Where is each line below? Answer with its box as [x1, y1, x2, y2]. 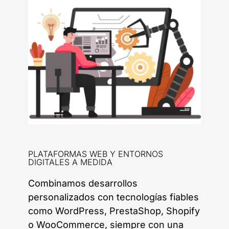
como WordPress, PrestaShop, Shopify [28, 205, 200, 217]
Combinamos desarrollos [28, 178, 138, 189]
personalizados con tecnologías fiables [28, 192, 199, 203]
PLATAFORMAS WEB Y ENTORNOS [28, 149, 163, 159]
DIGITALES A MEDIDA [28, 157, 112, 168]
